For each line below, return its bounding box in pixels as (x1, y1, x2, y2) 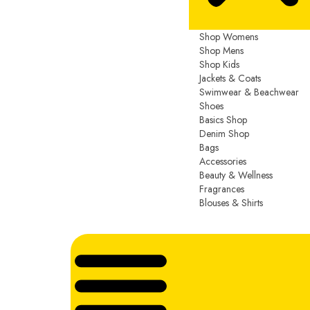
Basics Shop (199, 112, 247, 127)
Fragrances (199, 181, 244, 196)
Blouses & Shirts (199, 195, 263, 210)
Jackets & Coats (199, 71, 261, 85)
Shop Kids (199, 57, 239, 71)
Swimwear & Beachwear (199, 84, 299, 99)
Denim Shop (199, 126, 249, 140)
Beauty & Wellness (199, 167, 273, 182)
